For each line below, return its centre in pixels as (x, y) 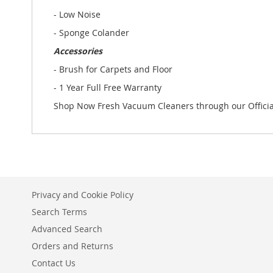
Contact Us (54, 263)
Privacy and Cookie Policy (83, 195)
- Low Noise (77, 15)
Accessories (78, 51)
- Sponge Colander (91, 33)
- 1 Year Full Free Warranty (108, 88)
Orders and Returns (73, 246)
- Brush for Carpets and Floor (113, 69)
